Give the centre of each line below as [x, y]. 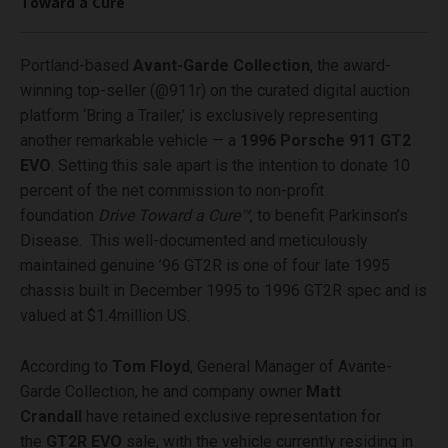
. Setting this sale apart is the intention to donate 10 [230, 166]
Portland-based [76, 66]
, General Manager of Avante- [291, 367]
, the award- [350, 66]
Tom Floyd [151, 367]
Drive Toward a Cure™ [174, 216]
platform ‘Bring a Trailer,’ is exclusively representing [199, 116]
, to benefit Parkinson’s [329, 216]
